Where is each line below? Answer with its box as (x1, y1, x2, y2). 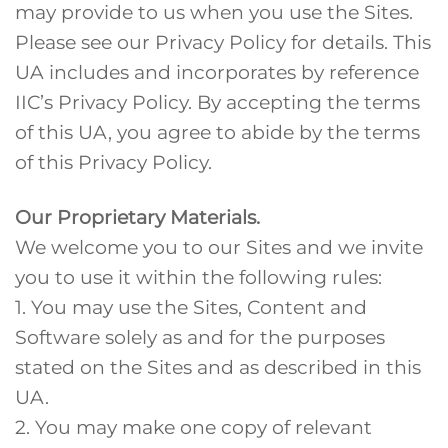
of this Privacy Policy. (15, 149, 212, 174)
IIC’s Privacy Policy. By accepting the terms (15, 89, 420, 114)
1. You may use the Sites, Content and (15, 294, 367, 319)
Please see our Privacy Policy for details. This (15, 29, 431, 54)
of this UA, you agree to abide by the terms (15, 119, 420, 144)
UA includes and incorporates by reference (15, 59, 419, 84)
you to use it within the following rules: (15, 264, 382, 289)
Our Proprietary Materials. (15, 204, 260, 229)
